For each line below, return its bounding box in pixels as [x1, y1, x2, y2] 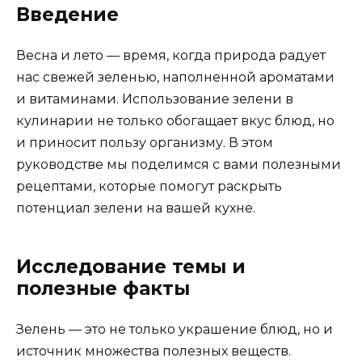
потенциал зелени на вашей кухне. [16, 200, 255, 216]
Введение [16, 2, 119, 26]
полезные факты [16, 276, 190, 300]
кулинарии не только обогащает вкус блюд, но [16, 112, 335, 128]
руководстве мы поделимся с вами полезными [16, 156, 341, 172]
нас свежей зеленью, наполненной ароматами [16, 69, 335, 85]
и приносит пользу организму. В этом [16, 134, 273, 150]
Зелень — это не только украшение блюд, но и [16, 321, 333, 337]
